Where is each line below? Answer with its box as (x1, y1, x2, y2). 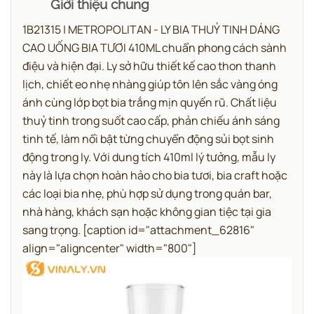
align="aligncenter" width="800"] (22, 240, 197, 257)
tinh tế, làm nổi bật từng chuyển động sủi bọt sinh (22, 131, 274, 147)
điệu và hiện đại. (22, 58, 104, 74)
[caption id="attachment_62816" (81, 222, 254, 238)
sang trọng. (22, 222, 81, 238)
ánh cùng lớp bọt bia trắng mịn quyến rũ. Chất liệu (22, 95, 277, 111)
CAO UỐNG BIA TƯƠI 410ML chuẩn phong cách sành (22, 40, 287, 56)
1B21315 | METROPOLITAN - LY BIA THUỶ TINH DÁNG (22, 22, 280, 38)
